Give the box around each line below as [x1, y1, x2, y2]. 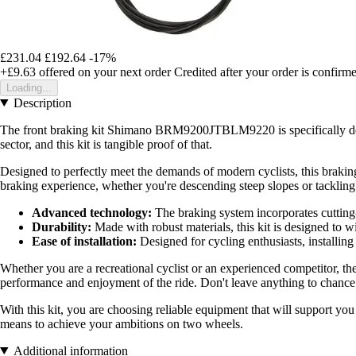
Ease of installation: [32, 234, 137, 248]
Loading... [6, 81, 52, 94]
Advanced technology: [32, 205, 152, 219]
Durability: [32, 219, 91, 234]
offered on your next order [36, 64, 171, 79]
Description [13, 95, 72, 110]
